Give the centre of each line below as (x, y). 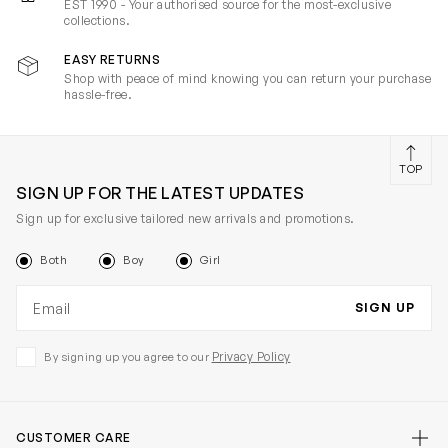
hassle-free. (98, 95)
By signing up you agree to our (128, 357)
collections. (97, 21)
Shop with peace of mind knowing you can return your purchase (247, 79)
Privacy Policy (251, 357)
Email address (70, 296)
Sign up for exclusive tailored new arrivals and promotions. (185, 219)
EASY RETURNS (112, 60)
